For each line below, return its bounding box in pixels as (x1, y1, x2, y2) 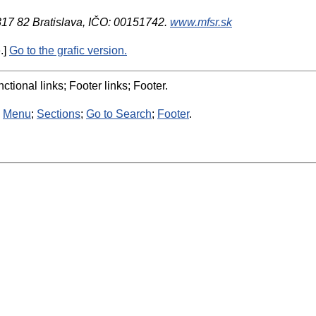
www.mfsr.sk (170, 16, 232, 28)
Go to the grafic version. (9, 44, 127, 56)
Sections (37, 108, 80, 120)
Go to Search (86, 108, 152, 120)
